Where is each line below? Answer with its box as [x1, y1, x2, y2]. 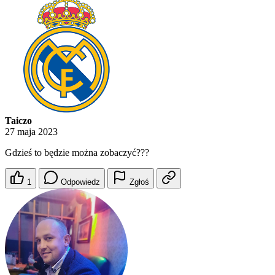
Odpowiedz [61, 177, 100, 187]
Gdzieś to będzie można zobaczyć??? [5, 147, 149, 158]
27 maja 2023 [5, 126, 58, 137]
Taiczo [5, 115, 32, 126]
